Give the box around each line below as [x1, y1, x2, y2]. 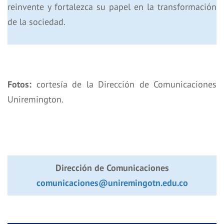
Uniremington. [7, 93, 63, 105]
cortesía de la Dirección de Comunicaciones [31, 78, 216, 90]
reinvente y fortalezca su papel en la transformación [7, 1, 216, 13]
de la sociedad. [7, 16, 65, 28]
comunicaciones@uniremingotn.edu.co [36, 177, 188, 189]
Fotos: [7, 78, 31, 90]
